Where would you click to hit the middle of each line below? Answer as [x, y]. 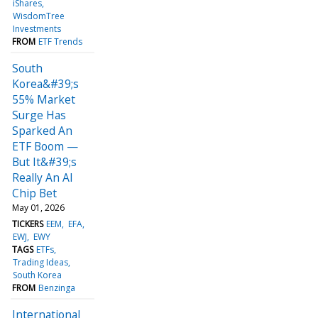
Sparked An [42, 130]
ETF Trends [61, 41]
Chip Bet [34, 193]
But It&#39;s [44, 161]
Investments [37, 28]
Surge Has [39, 115]
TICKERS [28, 224]
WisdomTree [39, 16]
